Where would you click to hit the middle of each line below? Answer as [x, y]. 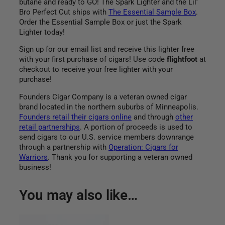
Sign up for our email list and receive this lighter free [107, 50]
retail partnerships [49, 127]
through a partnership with [64, 147]
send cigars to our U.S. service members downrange [106, 137]
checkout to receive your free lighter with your [96, 70]
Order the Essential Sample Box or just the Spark [100, 22]
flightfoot [182, 60]
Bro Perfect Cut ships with [64, 12]
